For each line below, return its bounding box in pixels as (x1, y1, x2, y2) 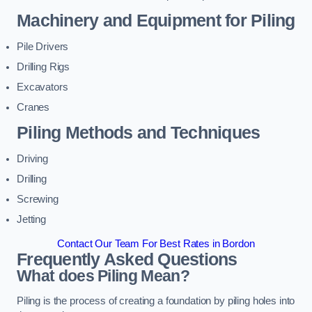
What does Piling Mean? (17, 267, 189, 286)
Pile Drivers (17, 40, 69, 52)
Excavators (17, 81, 68, 93)
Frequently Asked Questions (17, 250, 242, 270)
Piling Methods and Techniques (17, 123, 260, 143)
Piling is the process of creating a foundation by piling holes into (17, 295, 295, 306)
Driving (17, 153, 48, 164)
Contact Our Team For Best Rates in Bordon (57, 238, 255, 250)
